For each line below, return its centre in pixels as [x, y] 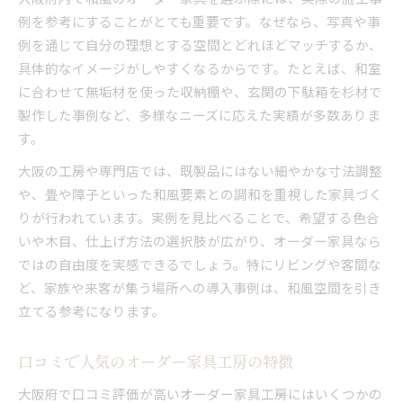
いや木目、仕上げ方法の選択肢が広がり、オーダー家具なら [200, 240]
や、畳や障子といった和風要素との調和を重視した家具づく [200, 193]
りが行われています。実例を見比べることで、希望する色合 [199, 217]
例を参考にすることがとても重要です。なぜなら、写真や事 [199, 21]
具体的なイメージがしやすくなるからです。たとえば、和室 [200, 67]
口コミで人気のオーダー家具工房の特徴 [156, 361]
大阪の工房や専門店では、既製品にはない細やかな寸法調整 [200, 170]
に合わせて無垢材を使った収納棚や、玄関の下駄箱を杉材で [200, 91]
